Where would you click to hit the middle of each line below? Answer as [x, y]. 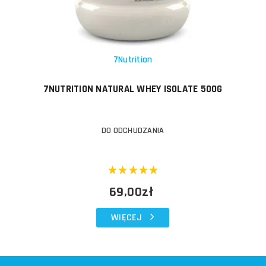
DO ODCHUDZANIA [133, 130]
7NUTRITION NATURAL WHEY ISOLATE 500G [133, 89]
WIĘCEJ [127, 217]
